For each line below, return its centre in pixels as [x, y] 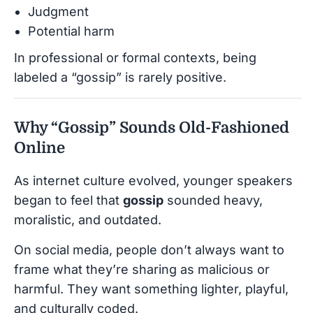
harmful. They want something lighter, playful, [151, 289]
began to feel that [68, 200]
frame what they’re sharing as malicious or [142, 269]
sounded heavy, [213, 200]
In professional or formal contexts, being [135, 57]
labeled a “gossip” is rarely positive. [120, 77]
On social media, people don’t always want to [149, 249]
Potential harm [71, 31]
